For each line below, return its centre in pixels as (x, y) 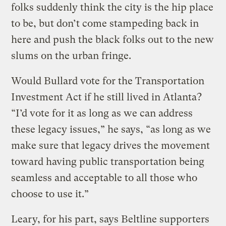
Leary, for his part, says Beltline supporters (110, 219)
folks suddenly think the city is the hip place (112, 7)
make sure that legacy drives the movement (111, 145)
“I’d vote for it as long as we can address (102, 113)
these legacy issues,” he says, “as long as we (111, 129)
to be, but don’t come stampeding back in (105, 23)
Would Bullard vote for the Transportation (108, 81)
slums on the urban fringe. (71, 55)
